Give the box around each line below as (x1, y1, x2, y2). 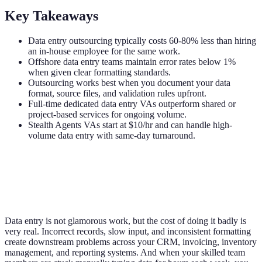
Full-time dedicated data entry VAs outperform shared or (28, 98, 236, 109)
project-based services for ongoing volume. (28, 109, 187, 119)
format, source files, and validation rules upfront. (28, 88, 206, 98)
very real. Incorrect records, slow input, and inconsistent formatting (5, 226, 251, 236)
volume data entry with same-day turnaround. (28, 130, 195, 140)
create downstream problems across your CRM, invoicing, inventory (5, 236, 257, 247)
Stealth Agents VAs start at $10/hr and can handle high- (28, 119, 232, 130)
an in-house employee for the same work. (28, 46, 180, 56)
